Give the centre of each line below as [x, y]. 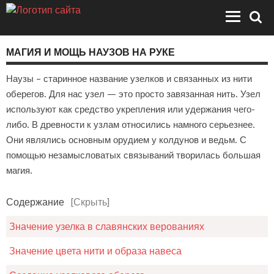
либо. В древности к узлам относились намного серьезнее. [131, 125]
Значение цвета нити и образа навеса [95, 251]
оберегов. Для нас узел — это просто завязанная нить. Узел [133, 94]
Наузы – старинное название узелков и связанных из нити [129, 79]
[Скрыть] [90, 202]
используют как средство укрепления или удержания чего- [131, 110]
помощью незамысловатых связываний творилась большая [133, 156]
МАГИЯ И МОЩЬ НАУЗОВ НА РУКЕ [91, 52]
